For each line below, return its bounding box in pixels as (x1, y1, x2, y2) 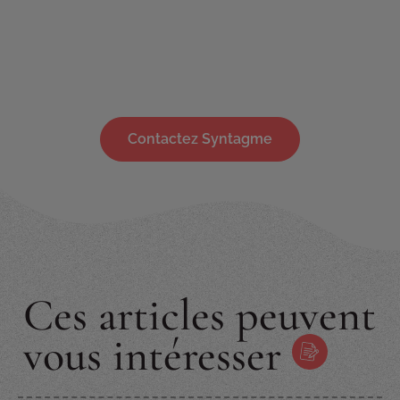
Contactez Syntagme (128, 130, 272, 147)
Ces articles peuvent (23, 288, 377, 342)
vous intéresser (23, 329, 293, 382)
